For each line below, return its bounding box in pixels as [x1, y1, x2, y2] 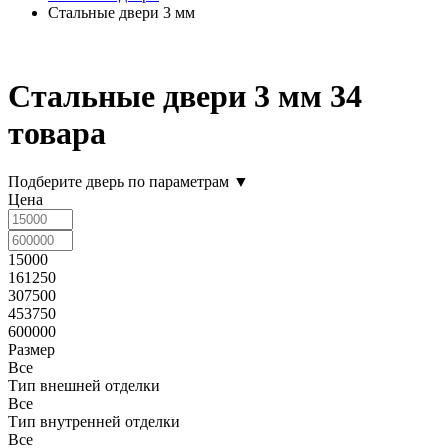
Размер [8, 341, 55, 359]
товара [8, 114, 106, 151]
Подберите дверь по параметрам [8, 173, 233, 191]
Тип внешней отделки [8, 377, 160, 395]
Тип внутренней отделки [8, 413, 180, 431]
